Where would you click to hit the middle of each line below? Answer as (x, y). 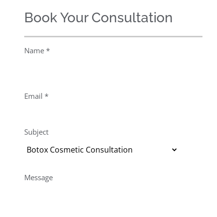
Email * (36, 96)
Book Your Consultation (98, 17)
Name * (37, 50)
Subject (36, 132)
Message (38, 177)
